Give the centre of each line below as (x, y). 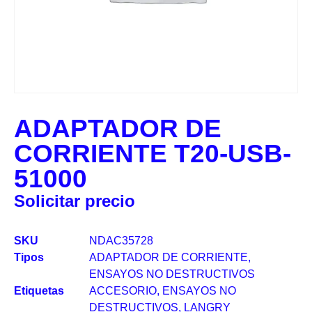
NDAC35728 (121, 240)
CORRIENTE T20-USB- (153, 153)
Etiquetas (39, 290)
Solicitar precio (75, 201)
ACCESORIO (123, 290)
